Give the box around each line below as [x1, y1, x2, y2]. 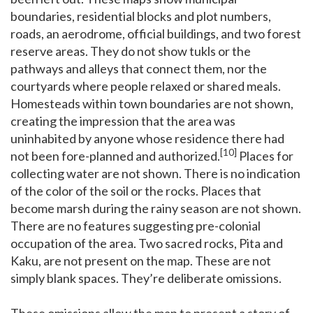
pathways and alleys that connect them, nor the [10, 60, 267, 76]
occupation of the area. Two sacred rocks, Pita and [10, 235, 283, 251]
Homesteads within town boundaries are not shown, [10, 95, 293, 111]
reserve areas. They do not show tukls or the [10, 43, 251, 59]
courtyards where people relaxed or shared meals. [10, 78, 281, 94]
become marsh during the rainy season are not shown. [10, 200, 301, 216]
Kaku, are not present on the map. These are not [10, 252, 271, 268]
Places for [237, 147, 293, 163]
